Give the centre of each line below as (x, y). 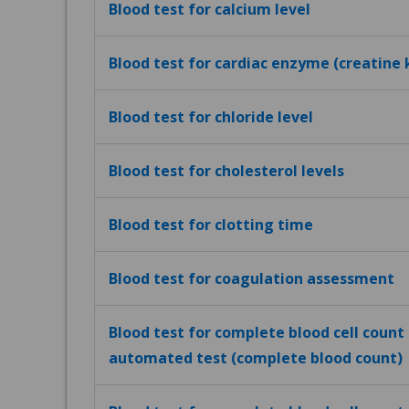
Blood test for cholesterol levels (226, 171)
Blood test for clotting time (211, 225)
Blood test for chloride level (211, 117)
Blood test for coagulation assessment (252, 278)
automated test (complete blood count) (256, 358)
